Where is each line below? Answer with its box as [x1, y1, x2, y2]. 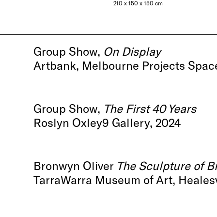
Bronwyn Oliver [33, 158, 117, 172]
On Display [103, 44, 161, 58]
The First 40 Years [103, 101, 197, 115]
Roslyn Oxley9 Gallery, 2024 [33, 115, 181, 129]
